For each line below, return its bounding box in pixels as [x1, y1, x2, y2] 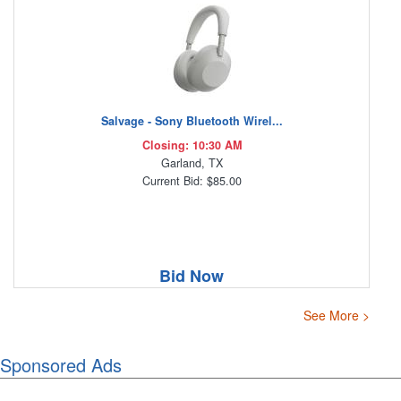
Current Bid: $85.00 [141, 173, 242, 190]
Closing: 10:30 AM [141, 137, 242, 154]
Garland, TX [160, 155, 223, 172]
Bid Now [159, 264, 224, 288]
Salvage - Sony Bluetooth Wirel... [100, 113, 283, 130]
